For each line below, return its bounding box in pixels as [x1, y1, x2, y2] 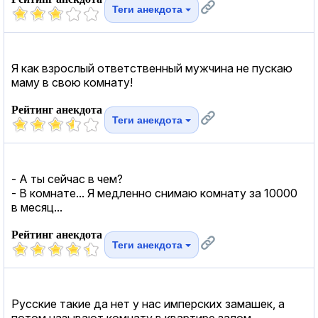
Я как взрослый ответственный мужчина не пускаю [11, 60, 292, 75]
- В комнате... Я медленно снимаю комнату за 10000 [11, 185, 297, 200]
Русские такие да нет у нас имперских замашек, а [11, 296, 285, 311]
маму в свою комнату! [11, 75, 133, 89]
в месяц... [11, 199, 62, 214]
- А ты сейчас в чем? [11, 171, 123, 186]
